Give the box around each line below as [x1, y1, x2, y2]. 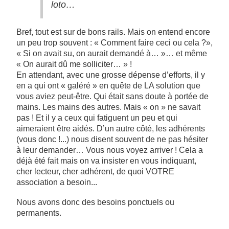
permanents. [16, 208, 61, 217]
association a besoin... [16, 177, 97, 187]
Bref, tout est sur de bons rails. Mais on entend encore [16, 27, 210, 36]
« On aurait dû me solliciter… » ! [16, 59, 132, 68]
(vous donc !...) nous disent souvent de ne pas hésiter [16, 134, 208, 144]
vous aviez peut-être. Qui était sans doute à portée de [16, 91, 209, 101]
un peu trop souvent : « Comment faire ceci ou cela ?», [16, 38, 213, 47]
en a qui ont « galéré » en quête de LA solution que [16, 81, 200, 90]
